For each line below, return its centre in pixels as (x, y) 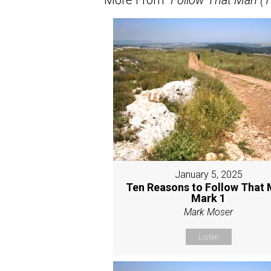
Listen (208, 237)
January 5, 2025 (208, 175)
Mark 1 (209, 198)
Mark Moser (209, 212)
